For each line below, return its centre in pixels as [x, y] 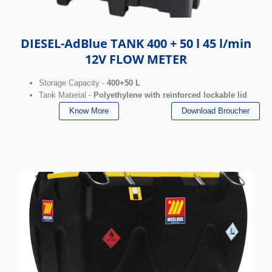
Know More [89, 110]
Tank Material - [66, 95]
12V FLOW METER [136, 59]
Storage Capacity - [73, 83]
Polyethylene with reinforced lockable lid [170, 95]
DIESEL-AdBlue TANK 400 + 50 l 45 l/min [136, 43]
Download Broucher [216, 110]
